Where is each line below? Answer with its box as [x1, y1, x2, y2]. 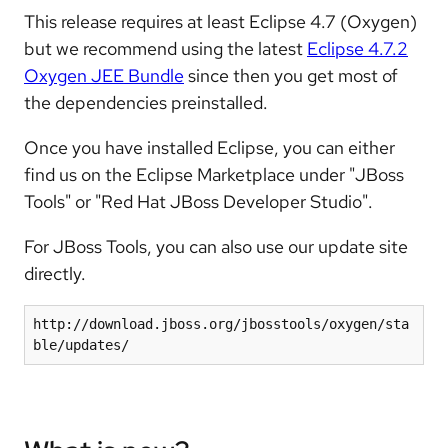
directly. [24, 262, 86, 286]
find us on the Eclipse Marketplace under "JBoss [24, 163, 404, 187]
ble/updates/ [33, 337, 129, 354]
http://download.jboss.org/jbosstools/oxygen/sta [33, 316, 409, 333]
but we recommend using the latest [24, 37, 307, 61]
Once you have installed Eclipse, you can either [24, 136, 395, 160]
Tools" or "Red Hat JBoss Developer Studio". [24, 190, 373, 214]
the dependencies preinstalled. [24, 91, 268, 115]
